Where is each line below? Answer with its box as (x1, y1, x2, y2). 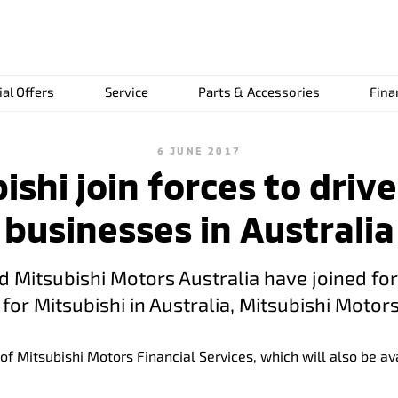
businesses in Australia (4, 207, 394, 250)
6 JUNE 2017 (156, 145, 242, 156)
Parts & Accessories (198, 84, 320, 99)
